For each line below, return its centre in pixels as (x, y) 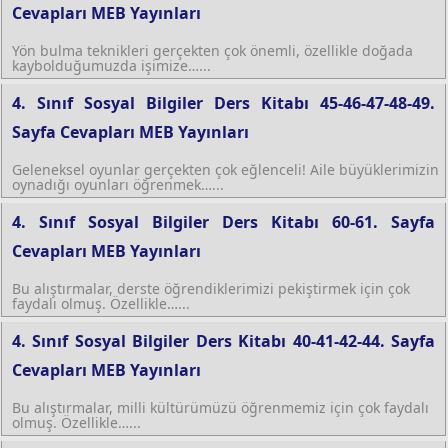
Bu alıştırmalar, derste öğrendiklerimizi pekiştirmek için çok (211, 288)
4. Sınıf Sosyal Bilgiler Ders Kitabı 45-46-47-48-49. (223, 102)
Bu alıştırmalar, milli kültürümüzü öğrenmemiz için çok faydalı (220, 407)
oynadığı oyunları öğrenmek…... (118, 184)
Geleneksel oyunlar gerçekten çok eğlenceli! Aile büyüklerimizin (225, 169)
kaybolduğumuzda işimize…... (111, 65)
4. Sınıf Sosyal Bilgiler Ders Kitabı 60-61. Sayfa (223, 221)
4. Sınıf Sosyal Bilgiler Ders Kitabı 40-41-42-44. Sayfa (223, 340)
